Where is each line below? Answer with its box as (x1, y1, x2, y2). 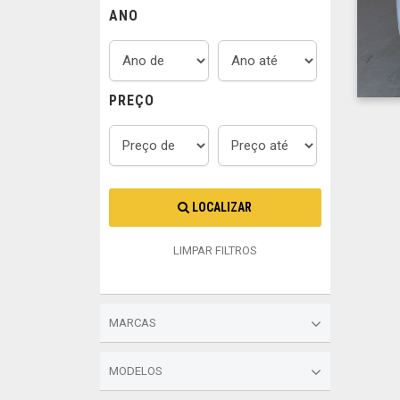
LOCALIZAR (189, 200, 253, 214)
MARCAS (109, 316, 156, 329)
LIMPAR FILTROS (172, 244, 257, 257)
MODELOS (109, 364, 162, 378)
